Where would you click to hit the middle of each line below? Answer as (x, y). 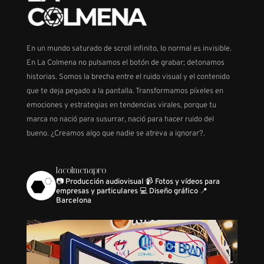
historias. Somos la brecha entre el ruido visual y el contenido (128, 77)
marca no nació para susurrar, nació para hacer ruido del (120, 119)
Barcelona (73, 201)
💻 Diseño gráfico (168, 191)
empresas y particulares (97, 191)
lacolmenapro (81, 171)
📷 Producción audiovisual (100, 182)
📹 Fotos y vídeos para (182, 182)
